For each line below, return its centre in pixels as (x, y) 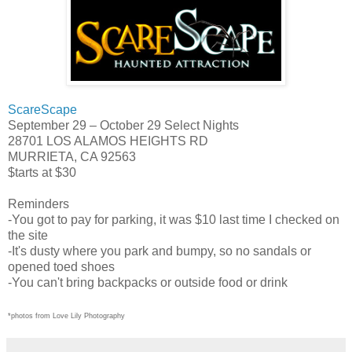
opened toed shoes (61, 267)
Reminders (38, 204)
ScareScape (42, 110)
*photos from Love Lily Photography (66, 316)
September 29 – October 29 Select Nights (123, 125)
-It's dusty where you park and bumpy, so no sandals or (159, 251)
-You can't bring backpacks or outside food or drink (148, 282)
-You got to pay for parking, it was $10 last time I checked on (174, 220)
